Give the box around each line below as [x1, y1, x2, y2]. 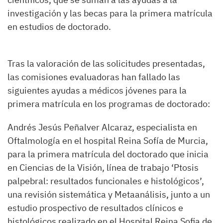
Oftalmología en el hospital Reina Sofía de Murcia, [7, 135, 208, 146]
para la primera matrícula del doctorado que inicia [7, 148, 209, 160]
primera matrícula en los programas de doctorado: [7, 98, 210, 110]
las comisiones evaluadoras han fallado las [7, 71, 180, 83]
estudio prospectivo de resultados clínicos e [7, 202, 183, 214]
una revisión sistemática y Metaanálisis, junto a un [7, 189, 210, 200]
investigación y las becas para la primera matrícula [7, 7, 213, 19]
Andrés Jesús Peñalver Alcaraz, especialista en [7, 121, 197, 133]
